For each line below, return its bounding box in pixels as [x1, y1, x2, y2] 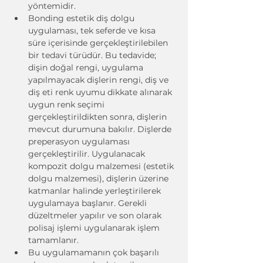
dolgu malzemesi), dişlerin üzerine [28, 173, 171, 184]
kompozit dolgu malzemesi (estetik [28, 161, 176, 171]
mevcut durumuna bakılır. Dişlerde [28, 124, 174, 134]
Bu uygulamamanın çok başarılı [28, 247, 161, 258]
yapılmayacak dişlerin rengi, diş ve [28, 75, 171, 85]
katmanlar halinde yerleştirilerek [28, 186, 163, 196]
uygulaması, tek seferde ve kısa [28, 25, 158, 36]
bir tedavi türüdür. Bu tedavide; [28, 50, 159, 60]
